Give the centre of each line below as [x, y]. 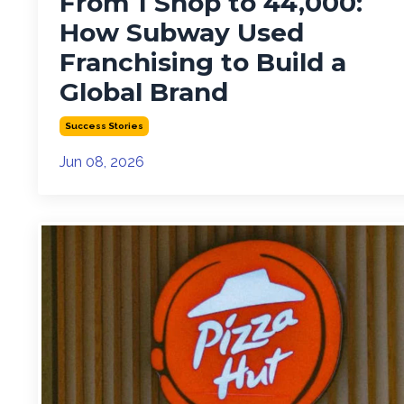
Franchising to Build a [203, 63]
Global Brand [144, 92]
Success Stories [104, 126]
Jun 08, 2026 [102, 162]
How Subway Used [182, 33]
